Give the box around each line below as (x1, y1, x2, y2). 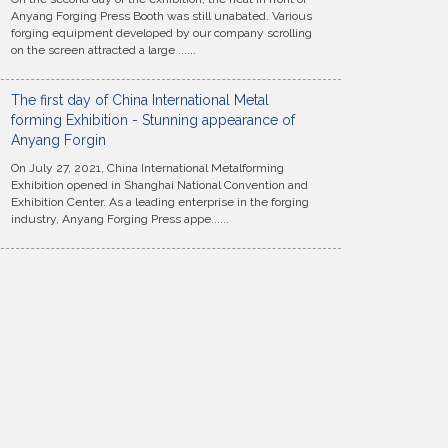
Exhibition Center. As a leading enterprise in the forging (11, 195, 309, 209)
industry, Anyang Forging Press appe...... (11, 212, 229, 226)
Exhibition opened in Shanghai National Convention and (11, 178, 308, 192)
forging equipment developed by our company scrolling (11, 26, 312, 40)
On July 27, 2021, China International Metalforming (11, 161, 284, 175)
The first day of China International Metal (11, 92, 269, 108)
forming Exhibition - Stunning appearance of (11, 112, 295, 128)
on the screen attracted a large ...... (11, 43, 196, 57)
